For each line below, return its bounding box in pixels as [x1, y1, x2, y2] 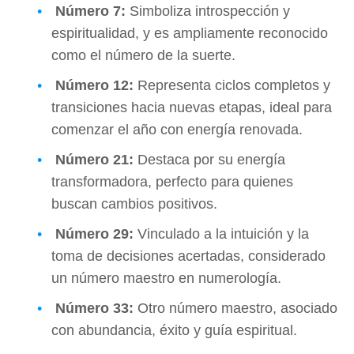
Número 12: [55, 77, 134, 93]
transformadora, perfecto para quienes [51, 173, 293, 190]
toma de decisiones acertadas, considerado [51, 247, 326, 264]
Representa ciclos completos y [134, 77, 330, 93]
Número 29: [55, 225, 134, 242]
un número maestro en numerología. [51, 269, 281, 286]
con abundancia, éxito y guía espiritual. [51, 322, 297, 338]
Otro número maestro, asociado [134, 299, 337, 316]
